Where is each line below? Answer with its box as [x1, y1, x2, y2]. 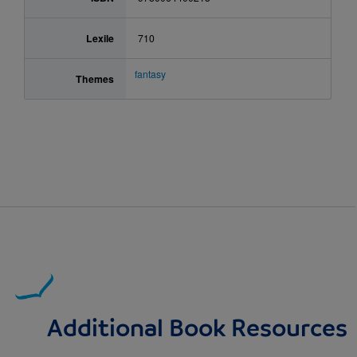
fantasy [135, 66, 167, 80]
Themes [75, 71, 114, 86]
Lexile [85, 30, 114, 45]
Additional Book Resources [46, 317, 347, 343]
